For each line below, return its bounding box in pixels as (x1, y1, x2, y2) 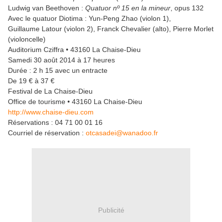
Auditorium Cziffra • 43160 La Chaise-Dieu (8, 46, 141, 54)
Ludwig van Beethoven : (8, 4, 85, 12)
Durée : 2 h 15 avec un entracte (8, 66, 108, 75)
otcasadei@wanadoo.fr (86, 129, 158, 137)
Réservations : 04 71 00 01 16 (8, 118, 103, 127)
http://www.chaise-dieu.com (8, 108, 94, 116)
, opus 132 (170, 4, 204, 12)
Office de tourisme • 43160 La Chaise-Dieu (8, 98, 142, 106)
